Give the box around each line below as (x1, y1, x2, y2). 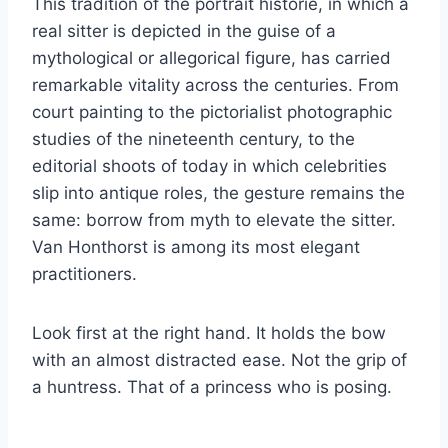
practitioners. (32, 263, 137, 284)
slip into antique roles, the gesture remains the (32, 182, 405, 203)
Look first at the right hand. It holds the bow (32, 322, 386, 343)
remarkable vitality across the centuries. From (32, 74, 399, 95)
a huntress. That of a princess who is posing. (32, 376, 392, 397)
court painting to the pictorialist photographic (32, 101, 392, 122)
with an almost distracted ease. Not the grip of (32, 349, 407, 370)
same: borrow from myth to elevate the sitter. (32, 209, 396, 230)
